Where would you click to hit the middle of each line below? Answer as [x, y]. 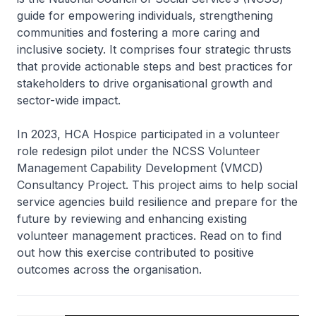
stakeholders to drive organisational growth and [145, 83]
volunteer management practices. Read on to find [149, 236]
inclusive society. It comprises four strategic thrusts [154, 49]
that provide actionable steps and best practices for [155, 66]
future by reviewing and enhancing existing [132, 219]
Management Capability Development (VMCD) [140, 168]
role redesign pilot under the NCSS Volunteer [139, 151]
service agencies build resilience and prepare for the [157, 202]
